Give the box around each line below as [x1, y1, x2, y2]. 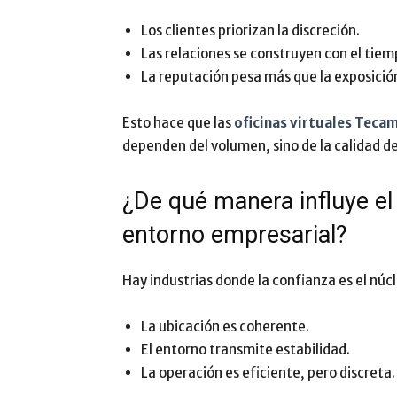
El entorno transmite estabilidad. [141, 341, 350, 358]
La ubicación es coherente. [141, 318, 309, 335]
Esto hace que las [122, 114, 234, 131]
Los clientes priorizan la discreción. [141, 22, 360, 39]
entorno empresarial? [122, 221, 347, 249]
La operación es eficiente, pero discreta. [141, 364, 395, 381]
